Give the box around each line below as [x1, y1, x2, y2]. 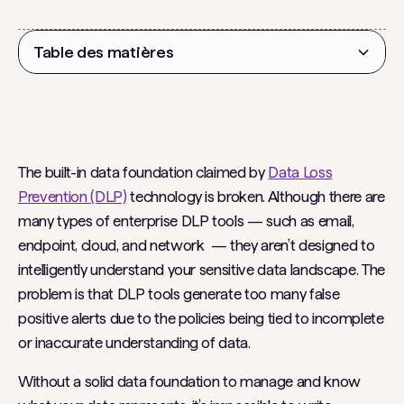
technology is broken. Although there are [126, 188, 385, 206]
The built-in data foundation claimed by [18, 163, 269, 181]
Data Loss [268, 163, 333, 181]
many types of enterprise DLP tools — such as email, [18, 212, 354, 230]
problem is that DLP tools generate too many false [18, 285, 340, 303]
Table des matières [33, 42, 174, 61]
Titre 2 [36, 81, 72, 96]
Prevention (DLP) [18, 188, 127, 206]
